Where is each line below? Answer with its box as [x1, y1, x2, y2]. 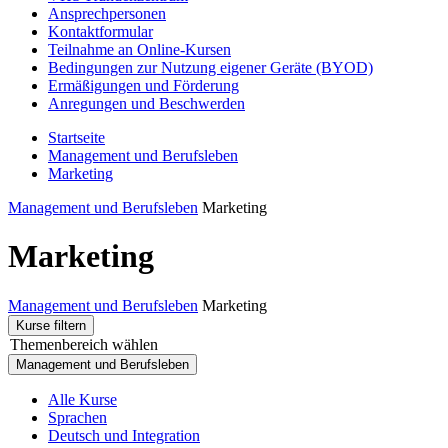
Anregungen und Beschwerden [48, 94, 245, 112]
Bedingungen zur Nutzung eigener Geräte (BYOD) [48, 58, 373, 76]
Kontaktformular [48, 22, 153, 40]
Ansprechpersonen [48, 4, 166, 22]
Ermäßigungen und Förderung [48, 76, 239, 94]
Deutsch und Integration [48, 426, 200, 444]
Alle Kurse [48, 390, 117, 408]
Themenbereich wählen [10, 335, 158, 353]
